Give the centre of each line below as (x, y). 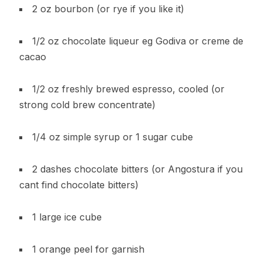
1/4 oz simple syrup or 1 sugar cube (112, 137)
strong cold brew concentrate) (87, 105)
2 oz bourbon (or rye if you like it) (108, 9)
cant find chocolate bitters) (79, 185)
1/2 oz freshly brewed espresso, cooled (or (128, 89)
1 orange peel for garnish (88, 249)
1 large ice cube (67, 217)
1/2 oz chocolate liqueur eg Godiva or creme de (137, 41)
